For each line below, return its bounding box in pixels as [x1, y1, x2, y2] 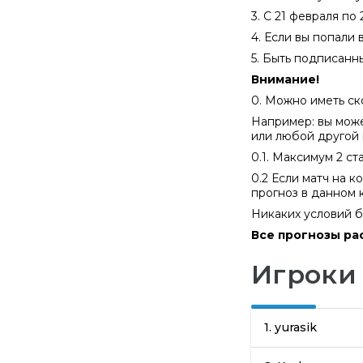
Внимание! [251, 71, 319, 87]
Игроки [251, 258, 357, 290]
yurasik [275, 320, 318, 335]
